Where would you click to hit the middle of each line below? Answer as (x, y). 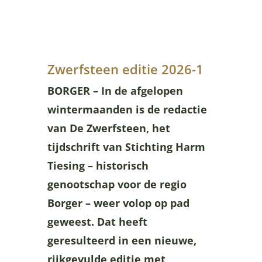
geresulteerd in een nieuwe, (122, 240)
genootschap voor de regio (117, 184)
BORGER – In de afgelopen (115, 90)
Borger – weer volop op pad (118, 203)
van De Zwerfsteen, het (108, 128)
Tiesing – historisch (98, 165)
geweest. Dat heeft (97, 221)
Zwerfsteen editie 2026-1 (125, 69)
